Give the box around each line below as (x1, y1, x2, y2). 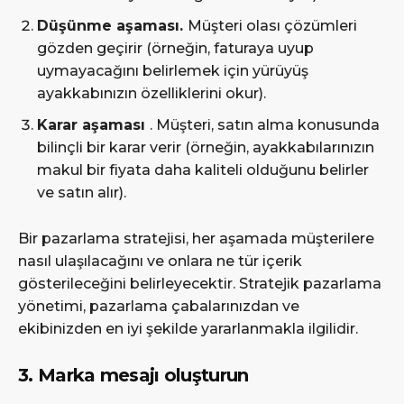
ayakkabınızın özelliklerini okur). (37, 84, 266, 102)
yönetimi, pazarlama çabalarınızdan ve (18, 297, 299, 315)
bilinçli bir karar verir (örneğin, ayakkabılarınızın (37, 138, 374, 156)
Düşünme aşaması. (37, 16, 188, 34)
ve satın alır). (37, 183, 126, 201)
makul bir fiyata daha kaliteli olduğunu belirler (37, 161, 369, 179)
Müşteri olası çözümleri (188, 16, 357, 34)
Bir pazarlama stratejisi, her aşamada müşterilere (18, 229, 374, 247)
